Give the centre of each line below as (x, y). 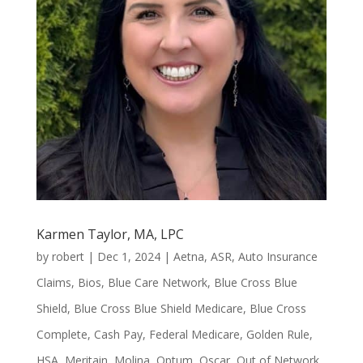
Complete (62, 334)
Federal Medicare (194, 334)
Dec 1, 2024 (128, 256)
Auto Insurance (278, 256)
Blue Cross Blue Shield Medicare (158, 308)
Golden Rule (278, 334)
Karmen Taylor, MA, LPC (110, 234)
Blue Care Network (157, 282)
